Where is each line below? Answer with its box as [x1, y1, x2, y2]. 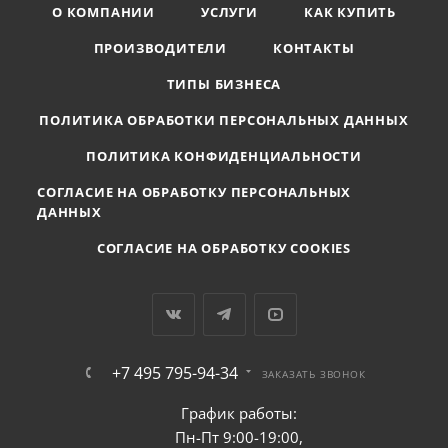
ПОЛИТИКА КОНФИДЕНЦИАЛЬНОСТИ [86, 147, 362, 165]
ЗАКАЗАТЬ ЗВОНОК [261, 367, 366, 381]
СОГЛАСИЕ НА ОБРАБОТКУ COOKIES [96, 239, 352, 257]
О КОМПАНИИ [52, 3, 156, 21]
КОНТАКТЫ [273, 39, 355, 57]
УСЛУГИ [201, 3, 258, 21]
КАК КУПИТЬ [303, 3, 396, 21]
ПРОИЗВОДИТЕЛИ [93, 39, 227, 57]
